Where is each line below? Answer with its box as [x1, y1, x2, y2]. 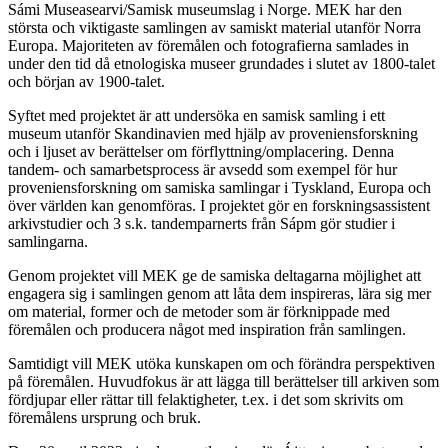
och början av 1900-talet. [8, 73, 165, 91]
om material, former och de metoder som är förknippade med [8, 303, 390, 321]
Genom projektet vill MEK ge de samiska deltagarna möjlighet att [8, 267, 421, 285]
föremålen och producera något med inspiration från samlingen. [8, 321, 406, 339]
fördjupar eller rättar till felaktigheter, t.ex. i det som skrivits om [8, 391, 403, 409]
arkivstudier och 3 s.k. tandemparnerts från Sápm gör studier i [8, 215, 395, 233]
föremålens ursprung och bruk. [8, 409, 201, 427]
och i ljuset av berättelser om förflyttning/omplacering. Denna [8, 143, 394, 161]
